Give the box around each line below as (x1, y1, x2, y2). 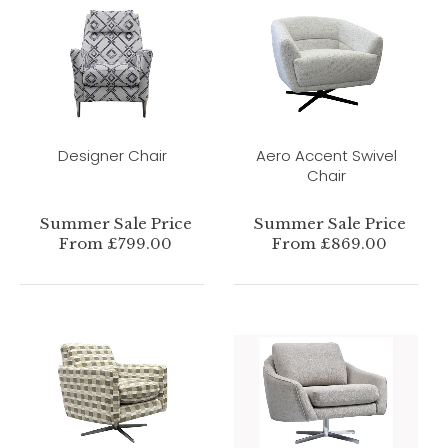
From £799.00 (59, 233, 173, 253)
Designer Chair (57, 144, 167, 166)
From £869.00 (272, 233, 388, 253)
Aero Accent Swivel (255, 144, 397, 166)
